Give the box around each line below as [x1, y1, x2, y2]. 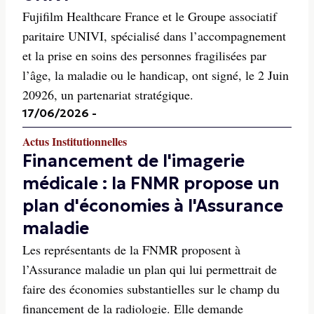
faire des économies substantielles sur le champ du [22, 280, 280, 297]
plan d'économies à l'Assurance [22, 196, 283, 217]
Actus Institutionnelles [22, 133, 127, 149]
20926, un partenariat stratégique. [22, 86, 193, 103]
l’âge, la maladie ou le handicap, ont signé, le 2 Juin [22, 67, 289, 83]
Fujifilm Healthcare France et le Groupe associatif [22, 8, 277, 25]
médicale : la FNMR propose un [22, 173, 280, 194]
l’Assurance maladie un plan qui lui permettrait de [22, 261, 277, 278]
